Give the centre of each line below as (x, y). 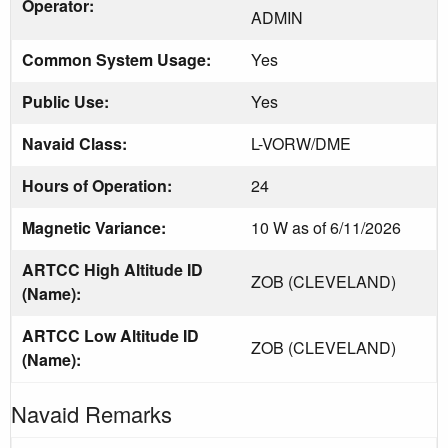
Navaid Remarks (91, 413)
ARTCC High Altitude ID (112, 269)
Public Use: (67, 101)
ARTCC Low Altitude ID (110, 335)
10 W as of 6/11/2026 (326, 227)
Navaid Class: (76, 143)
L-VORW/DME (301, 143)
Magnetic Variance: (96, 227)
